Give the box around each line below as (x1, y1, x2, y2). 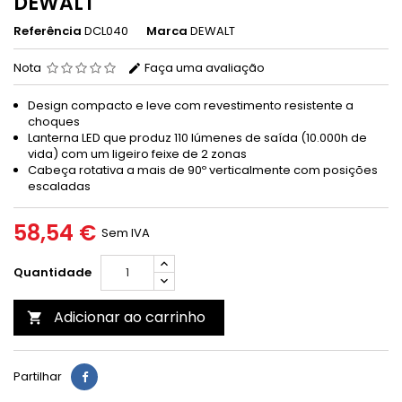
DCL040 (84, 22, 128, 39)
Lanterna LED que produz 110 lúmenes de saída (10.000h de (28, 129, 367, 146)
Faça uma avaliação (142, 59, 265, 76)
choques (28, 113, 80, 130)
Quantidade (13, 264, 92, 281)
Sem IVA (101, 224, 150, 241)
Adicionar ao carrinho (54, 307, 205, 328)
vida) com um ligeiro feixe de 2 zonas (28, 145, 247, 162)
